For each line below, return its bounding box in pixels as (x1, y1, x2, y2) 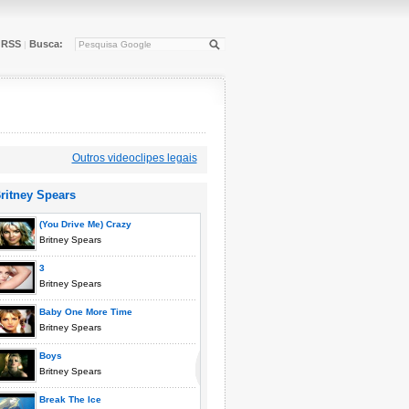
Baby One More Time (36, 307, 132, 317)
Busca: (28, 38, 63, 49)
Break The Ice (36, 394, 101, 404)
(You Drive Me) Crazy (36, 219, 131, 229)
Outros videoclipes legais (71, 152, 197, 164)
